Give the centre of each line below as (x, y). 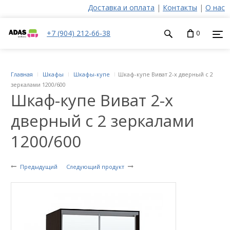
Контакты (180, 7)
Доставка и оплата (121, 7)
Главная (22, 74)
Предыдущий (39, 167)
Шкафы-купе (92, 74)
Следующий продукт (95, 167)
